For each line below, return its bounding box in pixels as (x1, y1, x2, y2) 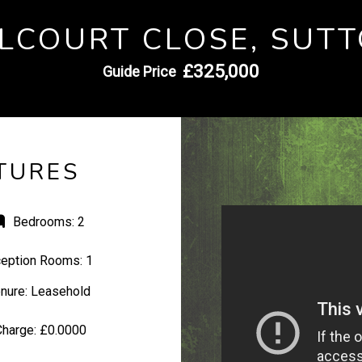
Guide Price (103, 63, 176, 80)
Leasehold (27, 284, 90, 299)
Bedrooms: (13, 214, 75, 229)
